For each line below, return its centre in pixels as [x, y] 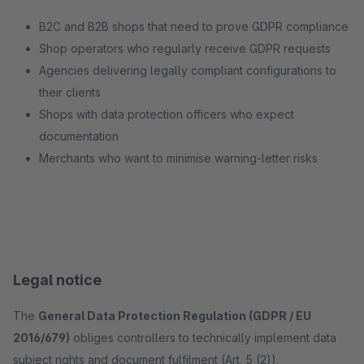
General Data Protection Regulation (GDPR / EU [175, 316]
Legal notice [57, 280]
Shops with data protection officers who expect [167, 114]
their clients [70, 92]
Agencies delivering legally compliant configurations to [188, 70]
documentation [79, 136]
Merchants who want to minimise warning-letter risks [178, 158]
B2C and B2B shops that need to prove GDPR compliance [194, 26]
